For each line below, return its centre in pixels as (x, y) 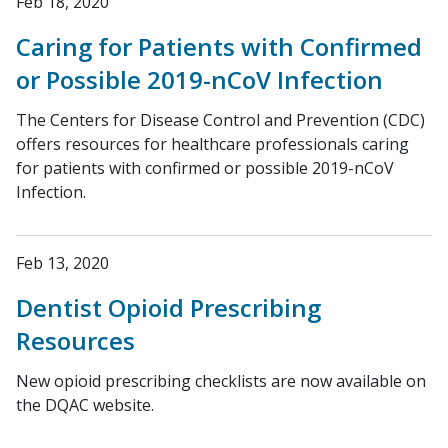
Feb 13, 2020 (62, 263)
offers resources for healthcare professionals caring (212, 144)
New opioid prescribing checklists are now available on (221, 381)
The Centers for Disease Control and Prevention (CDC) (220, 120)
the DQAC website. (85, 405)
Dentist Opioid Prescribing (168, 307)
